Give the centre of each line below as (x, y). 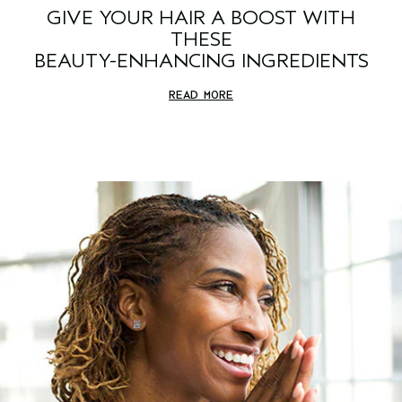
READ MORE (201, 95)
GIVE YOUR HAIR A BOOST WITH (201, 18)
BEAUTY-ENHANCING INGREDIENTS (201, 61)
